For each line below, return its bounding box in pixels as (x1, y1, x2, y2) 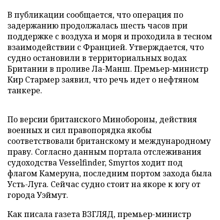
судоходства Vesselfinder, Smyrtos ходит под (7, 157, 183, 168)
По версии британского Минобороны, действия (7, 114, 197, 125)
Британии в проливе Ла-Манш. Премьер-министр (7, 63, 208, 74)
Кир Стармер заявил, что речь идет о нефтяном (7, 74, 199, 85)
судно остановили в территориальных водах (7, 53, 187, 63)
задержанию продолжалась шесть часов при (7, 20, 188, 31)
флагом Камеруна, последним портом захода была (7, 168, 212, 179)
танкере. (7, 85, 42, 96)
